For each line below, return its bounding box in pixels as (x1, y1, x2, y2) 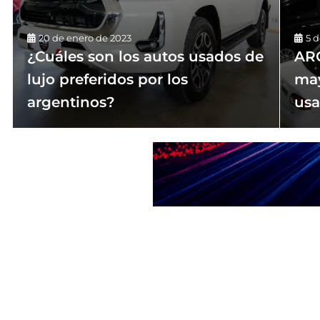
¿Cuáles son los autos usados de (27, 48, 264, 65)
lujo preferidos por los (27, 71, 188, 88)
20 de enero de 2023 (39, 32, 131, 44)
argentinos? (27, 94, 115, 111)
